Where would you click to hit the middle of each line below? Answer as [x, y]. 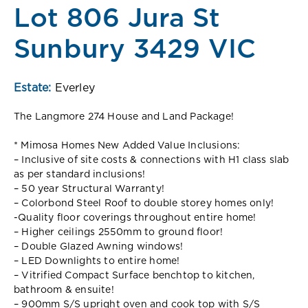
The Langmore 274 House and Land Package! [124, 117]
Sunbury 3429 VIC [135, 50]
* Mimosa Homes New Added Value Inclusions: [127, 145]
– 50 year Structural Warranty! [89, 189]
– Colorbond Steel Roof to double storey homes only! [144, 203]
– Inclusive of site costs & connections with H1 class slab [152, 160]
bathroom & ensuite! [64, 290]
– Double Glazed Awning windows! [99, 246]
